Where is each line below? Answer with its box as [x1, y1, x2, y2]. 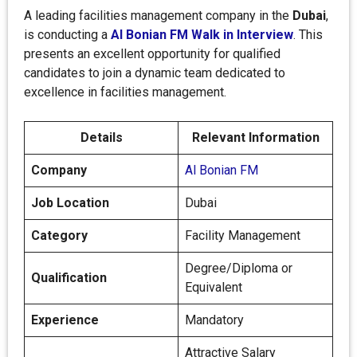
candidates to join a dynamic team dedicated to [24, 65, 285, 80]
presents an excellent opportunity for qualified [24, 46, 280, 61]
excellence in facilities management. [24, 84, 226, 100]
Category [31, 228, 88, 243]
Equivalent [185, 280, 242, 295]
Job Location [31, 195, 109, 210]
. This [293, 27, 323, 42]
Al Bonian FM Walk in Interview [111, 27, 293, 42]
